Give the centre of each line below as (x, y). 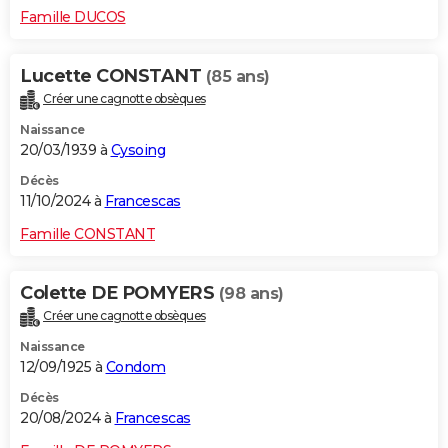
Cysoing (137, 149)
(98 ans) (251, 293)
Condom (135, 366)
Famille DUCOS (73, 16)
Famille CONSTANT (87, 233)
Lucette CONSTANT (113, 75)
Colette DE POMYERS (119, 292)
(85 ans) (237, 76)
